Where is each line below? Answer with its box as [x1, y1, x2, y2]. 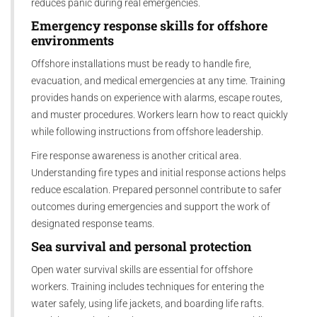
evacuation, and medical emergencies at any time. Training [31, 74, 285, 86]
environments [31, 32, 114, 49]
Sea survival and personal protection [31, 238, 251, 255]
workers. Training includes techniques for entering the [31, 280, 264, 292]
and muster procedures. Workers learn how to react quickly [31, 108, 288, 120]
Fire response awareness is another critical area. [31, 149, 241, 161]
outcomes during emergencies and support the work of [31, 200, 270, 212]
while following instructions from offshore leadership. [31, 125, 263, 137]
